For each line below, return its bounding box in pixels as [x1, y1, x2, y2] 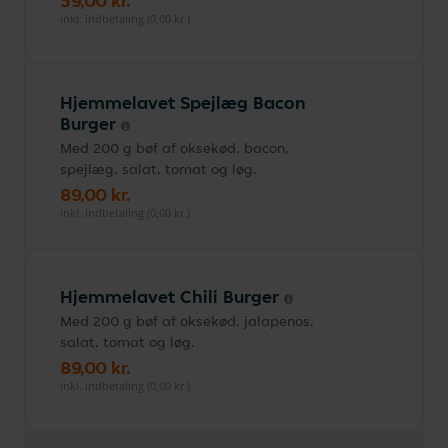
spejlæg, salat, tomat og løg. [60, 160, 257, 178]
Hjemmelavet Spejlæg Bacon [60, 91, 306, 114]
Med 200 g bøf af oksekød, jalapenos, [60, 312, 314, 330]
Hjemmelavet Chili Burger [60, 285, 284, 308]
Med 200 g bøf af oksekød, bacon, [60, 139, 289, 157]
